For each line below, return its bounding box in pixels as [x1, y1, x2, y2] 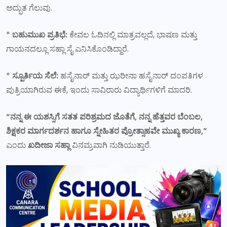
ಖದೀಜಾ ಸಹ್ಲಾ [28, 139, 70, 151]
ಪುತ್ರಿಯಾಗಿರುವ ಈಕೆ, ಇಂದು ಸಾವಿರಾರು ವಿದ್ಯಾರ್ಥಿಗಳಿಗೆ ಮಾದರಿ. [6, 84, 192, 96]
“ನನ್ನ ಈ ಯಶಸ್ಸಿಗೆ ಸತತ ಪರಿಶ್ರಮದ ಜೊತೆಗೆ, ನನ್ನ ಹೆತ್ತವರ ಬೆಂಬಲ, [6, 110, 203, 123]
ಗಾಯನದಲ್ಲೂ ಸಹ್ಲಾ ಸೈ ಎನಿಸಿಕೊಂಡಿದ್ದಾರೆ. [6, 43, 129, 55]
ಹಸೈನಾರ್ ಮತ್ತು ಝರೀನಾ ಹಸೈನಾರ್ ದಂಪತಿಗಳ [58, 69, 203, 82]
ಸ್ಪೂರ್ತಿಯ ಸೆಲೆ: [12, 69, 58, 82]
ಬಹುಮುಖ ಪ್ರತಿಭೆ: [12, 28, 67, 41]
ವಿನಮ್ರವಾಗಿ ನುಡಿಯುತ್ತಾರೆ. [70, 139, 151, 151]
